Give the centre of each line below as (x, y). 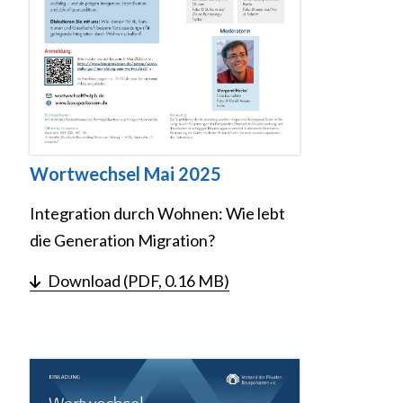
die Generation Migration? (122, 241)
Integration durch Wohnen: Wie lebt (157, 214)
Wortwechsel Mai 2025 (125, 174)
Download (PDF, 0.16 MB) (139, 281)
